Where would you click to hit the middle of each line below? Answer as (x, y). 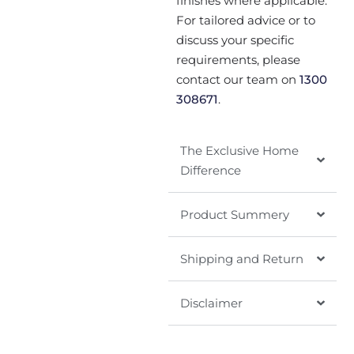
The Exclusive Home (239, 150)
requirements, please (238, 60)
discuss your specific (235, 40)
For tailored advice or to (245, 21)
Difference (210, 170)
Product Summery (234, 214)
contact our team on (237, 80)
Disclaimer (211, 303)
